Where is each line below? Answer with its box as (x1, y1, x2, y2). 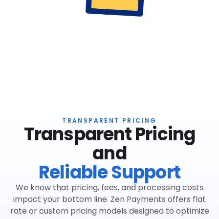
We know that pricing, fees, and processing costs (16, 182, 203, 193)
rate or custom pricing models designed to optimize (10, 205, 209, 217)
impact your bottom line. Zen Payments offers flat (13, 194, 206, 205)
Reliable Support (39, 160, 180, 185)
